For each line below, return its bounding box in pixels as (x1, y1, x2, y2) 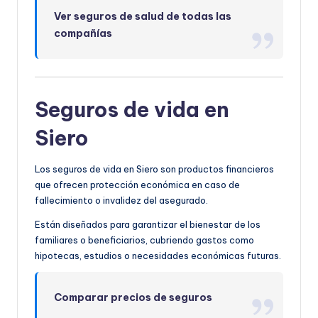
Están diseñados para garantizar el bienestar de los (35, 218, 261, 230)
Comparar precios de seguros (54, 290, 213, 304)
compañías (54, 26, 113, 40)
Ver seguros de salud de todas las (54, 9, 232, 23)
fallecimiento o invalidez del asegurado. (35, 194, 208, 206)
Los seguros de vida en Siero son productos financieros (35, 163, 274, 175)
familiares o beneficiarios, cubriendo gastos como (35, 234, 254, 246)
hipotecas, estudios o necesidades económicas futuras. (35, 249, 281, 261)
